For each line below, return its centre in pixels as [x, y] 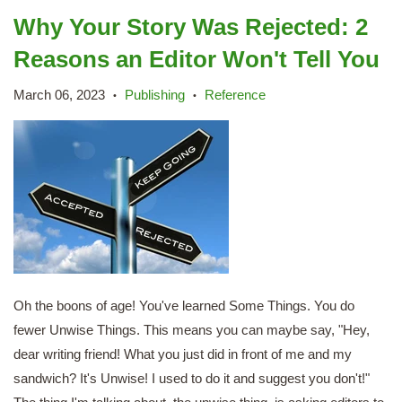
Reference [235, 94]
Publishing [155, 94]
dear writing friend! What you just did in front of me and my [183, 354]
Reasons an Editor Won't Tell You [197, 59]
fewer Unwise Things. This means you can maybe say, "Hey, [192, 330]
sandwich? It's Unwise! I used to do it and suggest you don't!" [192, 378]
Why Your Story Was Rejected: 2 [191, 27]
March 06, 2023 [59, 94]
